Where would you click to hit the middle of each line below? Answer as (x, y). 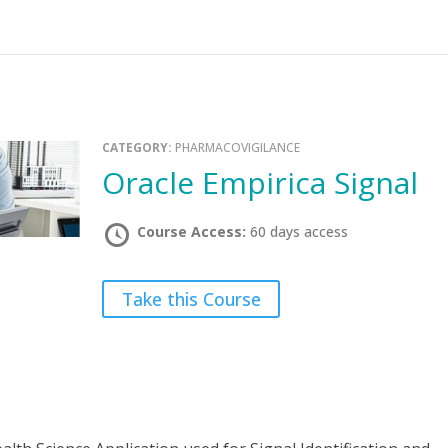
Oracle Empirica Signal (272, 182)
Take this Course (191, 299)
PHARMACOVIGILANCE (238, 147)
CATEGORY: (139, 147)
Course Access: (194, 231)
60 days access (299, 231)
